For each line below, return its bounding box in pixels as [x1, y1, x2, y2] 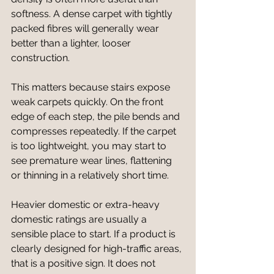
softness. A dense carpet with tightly [11, 8, 175, 20]
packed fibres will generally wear [11, 23, 161, 34]
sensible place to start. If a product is [11, 228, 178, 240]
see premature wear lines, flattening [11, 155, 174, 166]
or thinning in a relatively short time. [11, 169, 169, 181]
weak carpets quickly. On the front [11, 96, 166, 108]
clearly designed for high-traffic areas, [11, 243, 184, 254]
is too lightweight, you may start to [11, 140, 169, 152]
